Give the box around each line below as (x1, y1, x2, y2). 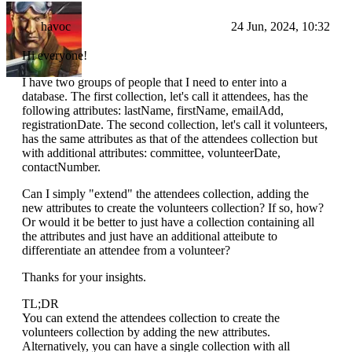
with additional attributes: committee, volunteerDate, (22, 146, 280, 160)
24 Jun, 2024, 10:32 (231, 20, 330, 34)
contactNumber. (22, 160, 101, 174)
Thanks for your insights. (22, 270, 146, 284)
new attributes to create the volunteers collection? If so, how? (22, 201, 324, 215)
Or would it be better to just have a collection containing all (22, 215, 314, 229)
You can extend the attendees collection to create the (22, 311, 280, 325)
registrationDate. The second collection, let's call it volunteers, (22, 118, 328, 132)
